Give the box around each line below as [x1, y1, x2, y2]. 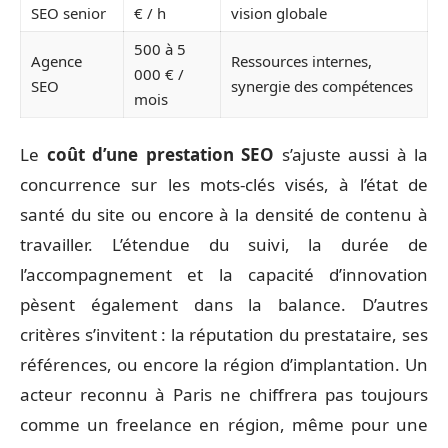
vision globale [231, 2, 327, 23]
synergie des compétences [231, 75, 413, 96]
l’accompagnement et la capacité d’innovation [20, 263, 428, 286]
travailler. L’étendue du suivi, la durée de [20, 233, 428, 256]
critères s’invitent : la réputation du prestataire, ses [20, 323, 428, 346]
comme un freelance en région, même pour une [20, 413, 428, 436]
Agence [31, 50, 82, 71]
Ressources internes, [231, 50, 372, 71]
